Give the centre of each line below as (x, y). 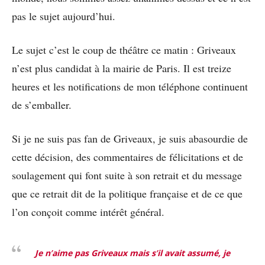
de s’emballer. (42, 105)
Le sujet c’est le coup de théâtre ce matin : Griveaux (124, 50)
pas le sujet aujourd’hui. (64, 16)
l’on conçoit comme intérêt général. (88, 212)
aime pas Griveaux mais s (104, 253)
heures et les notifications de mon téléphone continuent (130, 87)
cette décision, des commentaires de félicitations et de (127, 157)
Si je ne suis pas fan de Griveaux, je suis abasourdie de (130, 139)
